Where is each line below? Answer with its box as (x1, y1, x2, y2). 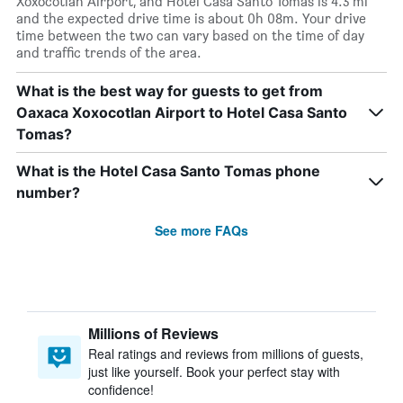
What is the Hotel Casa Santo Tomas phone (16, 162, 320, 180)
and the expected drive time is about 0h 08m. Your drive (16, 10, 366, 27)
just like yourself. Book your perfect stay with (88, 363, 340, 381)
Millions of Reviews (88, 323, 219, 344)
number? (16, 184, 80, 201)
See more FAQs (155, 221, 248, 239)
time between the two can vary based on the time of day (16, 27, 364, 44)
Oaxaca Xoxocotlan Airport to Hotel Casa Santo (16, 103, 347, 121)
